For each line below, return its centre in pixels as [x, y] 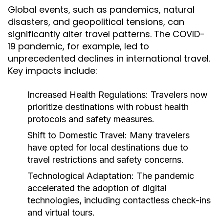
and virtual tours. [61, 212]
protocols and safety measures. [91, 119]
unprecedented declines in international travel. [109, 58]
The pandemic [164, 176]
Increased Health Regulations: [88, 95]
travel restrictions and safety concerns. [106, 160]
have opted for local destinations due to [108, 147]
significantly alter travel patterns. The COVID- [106, 34]
